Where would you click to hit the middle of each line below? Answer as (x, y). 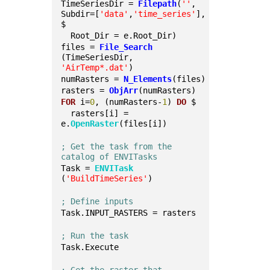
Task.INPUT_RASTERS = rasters (129, 213)
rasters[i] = (66, 113)
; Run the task (95, 236)
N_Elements (148, 79)
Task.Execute (90, 247)
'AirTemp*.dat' (95, 67)
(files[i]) (143, 124)
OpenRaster (95, 124)
